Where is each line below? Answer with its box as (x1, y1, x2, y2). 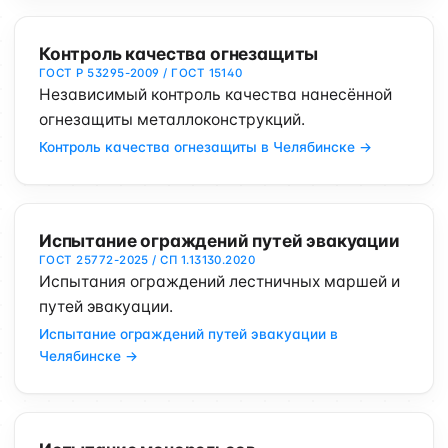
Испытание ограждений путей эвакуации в (39, 326, 338, 342)
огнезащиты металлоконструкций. (39, 110, 305, 129)
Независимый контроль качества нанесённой (39, 85, 392, 104)
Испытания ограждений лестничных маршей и (39, 272, 400, 291)
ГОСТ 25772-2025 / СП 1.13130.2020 (39, 253, 256, 267)
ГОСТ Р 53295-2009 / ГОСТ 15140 (39, 66, 243, 80)
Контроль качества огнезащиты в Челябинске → (39, 139, 372, 155)
